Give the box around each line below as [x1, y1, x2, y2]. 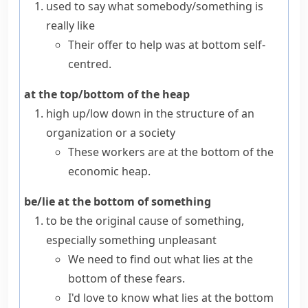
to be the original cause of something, [46, 213, 244, 228]
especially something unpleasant [46, 232, 217, 247]
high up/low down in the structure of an [46, 106, 254, 121]
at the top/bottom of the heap [24, 87, 190, 102]
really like [46, 18, 95, 33]
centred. [68, 56, 111, 71]
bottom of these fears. [68, 271, 185, 286]
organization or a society [46, 125, 175, 140]
